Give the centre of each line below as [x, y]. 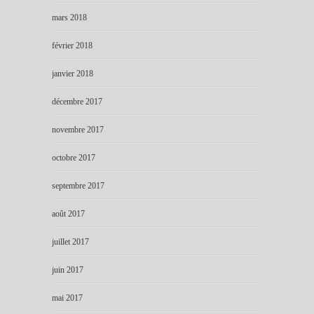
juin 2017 [68, 269]
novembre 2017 [78, 129]
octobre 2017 [74, 157]
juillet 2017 [70, 241]
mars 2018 [69, 17]
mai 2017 [67, 298]
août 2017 [68, 213]
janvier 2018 [73, 73]
